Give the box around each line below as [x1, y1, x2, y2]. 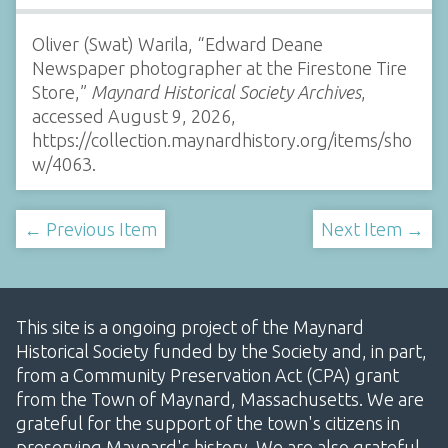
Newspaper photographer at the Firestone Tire [32, 58, 407, 79]
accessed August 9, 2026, [32, 106, 236, 127]
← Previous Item [24, 218, 157, 239]
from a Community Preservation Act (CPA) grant [16, 365, 399, 386]
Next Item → [321, 218, 424, 239]
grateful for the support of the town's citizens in [16, 413, 400, 434]
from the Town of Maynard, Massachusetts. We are [16, 389, 424, 410]
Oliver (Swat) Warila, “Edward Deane [32, 34, 323, 55]
